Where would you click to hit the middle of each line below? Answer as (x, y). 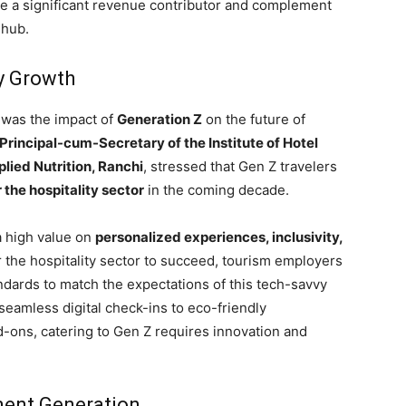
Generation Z (159, 119)
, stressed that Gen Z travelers (240, 166)
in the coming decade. (217, 189)
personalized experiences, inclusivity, (219, 237)
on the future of (254, 119)
